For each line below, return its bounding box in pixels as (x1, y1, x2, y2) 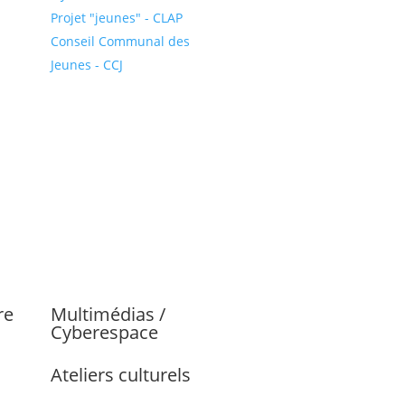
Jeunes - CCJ (50, 56, 123, 74)
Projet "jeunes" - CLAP (50, 9, 183, 27)
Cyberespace (50, 320, 158, 345)
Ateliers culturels (50, 363, 191, 388)
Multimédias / (50, 302, 165, 327)
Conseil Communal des (50, 33, 190, 51)
